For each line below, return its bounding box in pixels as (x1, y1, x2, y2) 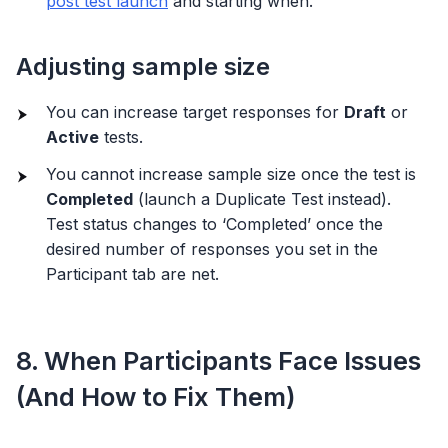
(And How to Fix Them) (16, 381, 296, 413)
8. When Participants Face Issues (16, 345, 421, 377)
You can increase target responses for (46, 102, 344, 123)
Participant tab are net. (46, 264, 224, 285)
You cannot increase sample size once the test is (46, 164, 416, 185)
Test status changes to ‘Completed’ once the (46, 214, 383, 235)
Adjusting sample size (16, 52, 270, 82)
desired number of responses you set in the (46, 239, 378, 260)
